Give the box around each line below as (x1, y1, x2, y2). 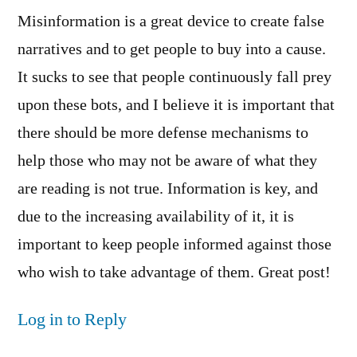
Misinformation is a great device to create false (18, 12, 324, 32)
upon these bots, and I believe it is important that (18, 96, 335, 116)
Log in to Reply (18, 308, 127, 331)
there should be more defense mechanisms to (18, 124, 308, 143)
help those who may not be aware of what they (18, 151, 317, 171)
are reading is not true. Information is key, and (18, 179, 318, 199)
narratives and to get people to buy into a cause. (18, 40, 326, 60)
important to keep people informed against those (18, 235, 331, 255)
